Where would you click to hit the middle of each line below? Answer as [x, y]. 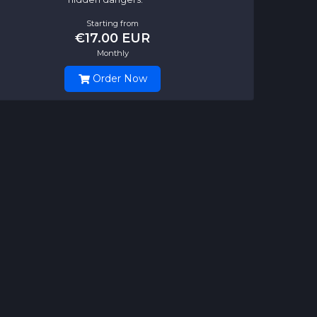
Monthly [113, 53]
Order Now [118, 79]
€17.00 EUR [113, 38]
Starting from [113, 23]
